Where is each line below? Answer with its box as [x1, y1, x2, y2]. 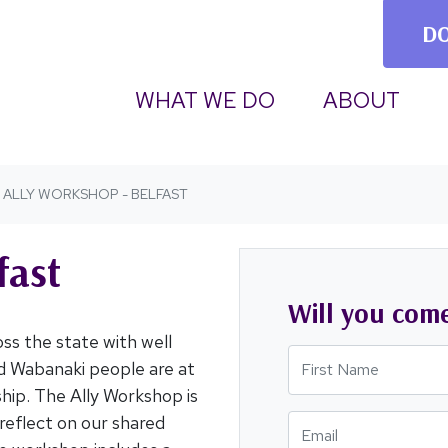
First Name [287, 346, 377, 370]
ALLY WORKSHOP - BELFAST [3, 185, 188, 204]
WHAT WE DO [135, 86, 275, 115]
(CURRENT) [274, 85, 397, 114]
